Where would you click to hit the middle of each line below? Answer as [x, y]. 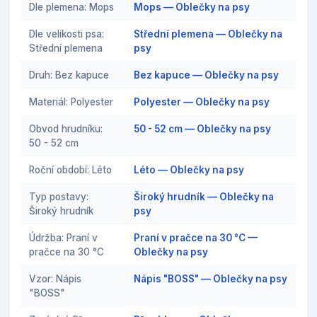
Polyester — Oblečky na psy [202, 102]
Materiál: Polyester [71, 102]
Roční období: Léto [70, 169]
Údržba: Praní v [63, 237]
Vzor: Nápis [55, 278]
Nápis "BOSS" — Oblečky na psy [211, 278]
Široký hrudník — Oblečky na [204, 196]
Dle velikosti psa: [67, 34]
